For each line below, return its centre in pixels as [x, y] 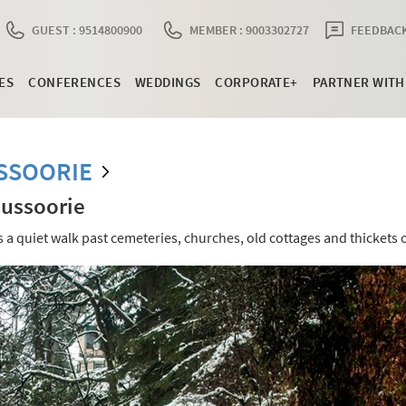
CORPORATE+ [256, 82]
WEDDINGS [168, 82]
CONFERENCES [74, 82]
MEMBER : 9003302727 [249, 30]
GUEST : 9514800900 [87, 30]
